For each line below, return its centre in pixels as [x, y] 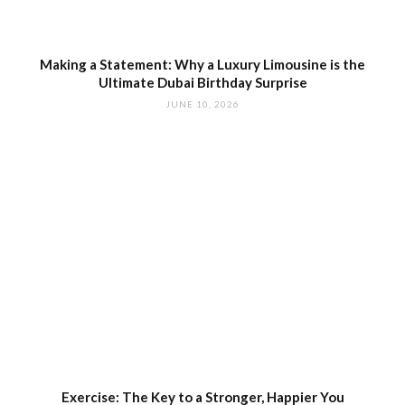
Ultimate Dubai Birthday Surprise [202, 82]
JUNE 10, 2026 [202, 104]
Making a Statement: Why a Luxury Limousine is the [202, 64]
